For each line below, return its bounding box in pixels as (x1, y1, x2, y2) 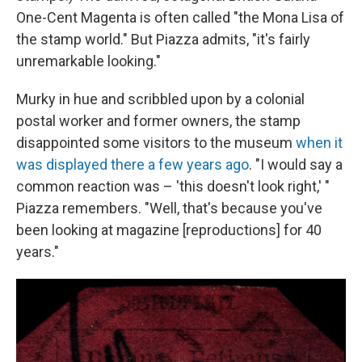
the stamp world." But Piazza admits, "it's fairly (16, 30, 310, 48)
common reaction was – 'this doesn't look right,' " (16, 177, 330, 195)
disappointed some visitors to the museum (16, 133, 296, 151)
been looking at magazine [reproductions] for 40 (16, 221, 322, 238)
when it (296, 133, 343, 151)
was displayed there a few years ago (16, 155, 249, 173)
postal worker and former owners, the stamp (16, 112, 301, 129)
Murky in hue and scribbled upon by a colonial (16, 90, 305, 107)
